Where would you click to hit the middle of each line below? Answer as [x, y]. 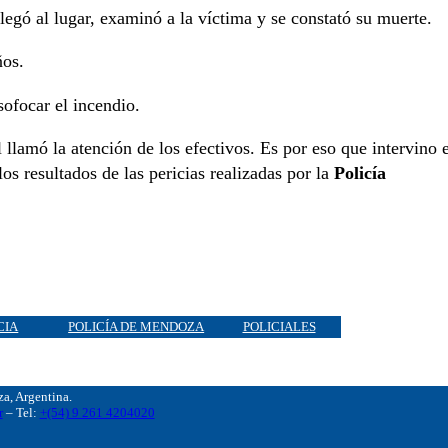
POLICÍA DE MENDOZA [136, 326]
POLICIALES [279, 326]
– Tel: [21, 413]
